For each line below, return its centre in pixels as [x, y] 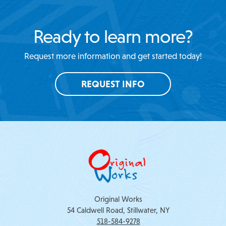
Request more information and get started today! [113, 56]
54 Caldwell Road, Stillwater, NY [118, 210]
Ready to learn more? [113, 36]
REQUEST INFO [113, 84]
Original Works [118, 199]
